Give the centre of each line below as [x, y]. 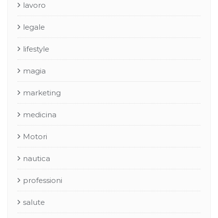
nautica [36, 158]
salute [34, 202]
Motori [35, 136]
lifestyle [36, 49]
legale [34, 27]
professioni [43, 180]
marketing [42, 93]
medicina [40, 115]
